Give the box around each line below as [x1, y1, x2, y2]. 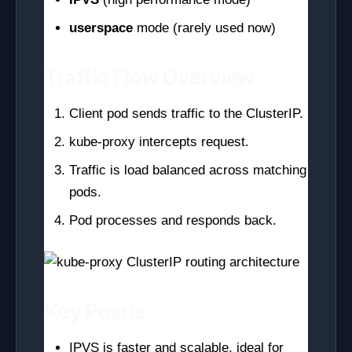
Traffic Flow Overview [44, 65, 255, 90]
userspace [69, 20, 133, 35]
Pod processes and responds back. [69, 213, 277, 228]
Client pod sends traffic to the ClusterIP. [69, 106, 303, 121]
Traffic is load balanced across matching [69, 163, 306, 178]
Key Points [44, 299, 146, 324]
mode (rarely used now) [133, 20, 276, 35]
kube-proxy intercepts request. [69, 134, 249, 149]
